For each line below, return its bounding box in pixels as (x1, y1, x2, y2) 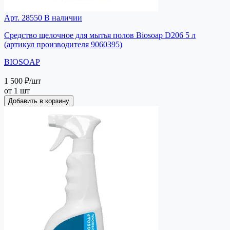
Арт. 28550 (4, 13, 42, 22)
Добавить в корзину (8, 97, 69, 105)
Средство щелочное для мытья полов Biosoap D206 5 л (4, 30, 196, 40)
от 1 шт (4, 86, 30, 95)
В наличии (42, 13, 82, 22)
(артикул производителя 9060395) (4, 40, 122, 49)
